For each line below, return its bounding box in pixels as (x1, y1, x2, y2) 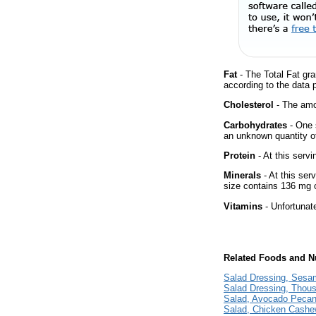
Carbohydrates (224, 119, 287, 130)
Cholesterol (224, 99, 274, 111)
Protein (224, 150, 255, 161)
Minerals (224, 170, 261, 181)
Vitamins (224, 200, 262, 212)
